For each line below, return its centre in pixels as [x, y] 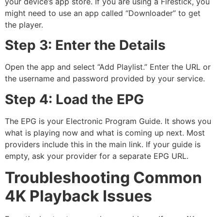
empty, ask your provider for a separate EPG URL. [97, 156]
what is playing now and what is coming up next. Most [105, 132]
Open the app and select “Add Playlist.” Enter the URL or [108, 67]
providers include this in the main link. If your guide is [103, 144]
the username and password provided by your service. [105, 79]
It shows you [187, 121]
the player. [24, 25]
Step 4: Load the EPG [74, 99]
